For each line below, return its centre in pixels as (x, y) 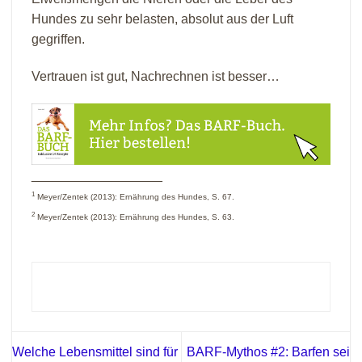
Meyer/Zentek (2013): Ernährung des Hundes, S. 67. (135, 196)
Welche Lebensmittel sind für (95, 351)
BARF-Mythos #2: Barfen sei (268, 351)
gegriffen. (58, 40)
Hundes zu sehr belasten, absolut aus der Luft (162, 19)
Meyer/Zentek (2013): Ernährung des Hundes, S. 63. (135, 217)
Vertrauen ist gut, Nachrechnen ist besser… (156, 77)
